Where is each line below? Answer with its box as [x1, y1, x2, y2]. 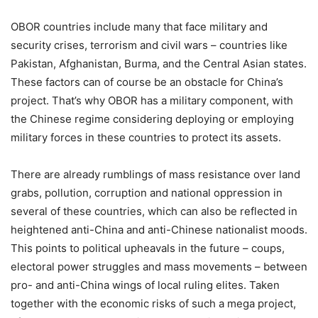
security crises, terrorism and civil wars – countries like [11, 38, 287, 52]
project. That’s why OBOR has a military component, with [11, 93, 293, 107]
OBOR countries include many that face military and [11, 19, 268, 33]
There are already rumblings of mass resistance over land [11, 167, 300, 181]
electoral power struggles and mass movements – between [11, 259, 307, 273]
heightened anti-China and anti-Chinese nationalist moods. [11, 222, 307, 236]
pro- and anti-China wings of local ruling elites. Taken [11, 278, 280, 292]
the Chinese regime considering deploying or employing [11, 111, 294, 126]
